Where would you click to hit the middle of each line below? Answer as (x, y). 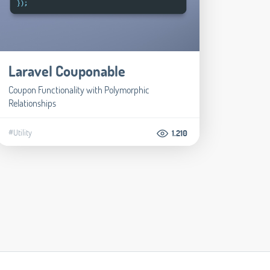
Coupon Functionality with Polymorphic (79, 89)
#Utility (20, 133)
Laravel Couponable (67, 71)
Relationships (33, 102)
